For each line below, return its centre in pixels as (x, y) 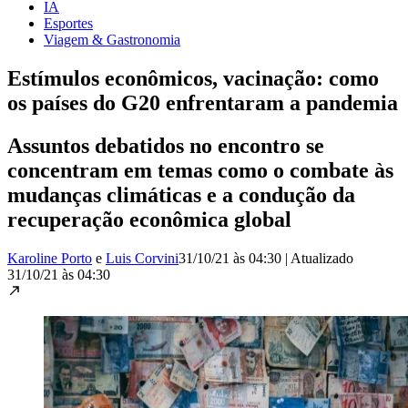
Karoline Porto (50, 258)
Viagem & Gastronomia (112, 39)
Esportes (68, 23)
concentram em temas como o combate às (200, 170)
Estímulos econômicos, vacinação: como (193, 78)
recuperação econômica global (149, 219)
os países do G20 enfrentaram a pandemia (203, 102)
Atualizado (322, 258)
